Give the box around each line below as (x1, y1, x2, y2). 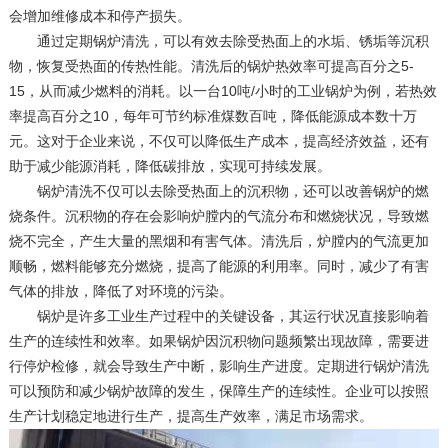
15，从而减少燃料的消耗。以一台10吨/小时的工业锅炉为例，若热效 (8, 82, 437, 99)
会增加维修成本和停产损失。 (8, 7, 191, 24)
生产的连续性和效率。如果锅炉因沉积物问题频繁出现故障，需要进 (8, 332, 429, 349)
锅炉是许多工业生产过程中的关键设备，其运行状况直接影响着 (8, 307, 429, 324)
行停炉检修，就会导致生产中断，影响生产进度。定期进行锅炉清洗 (8, 357, 429, 374)
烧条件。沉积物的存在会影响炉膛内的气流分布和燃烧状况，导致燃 (8, 207, 429, 224)
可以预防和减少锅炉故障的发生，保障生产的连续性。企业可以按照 (8, 382, 429, 399)
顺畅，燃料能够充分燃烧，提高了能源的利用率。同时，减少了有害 (8, 257, 429, 274)
